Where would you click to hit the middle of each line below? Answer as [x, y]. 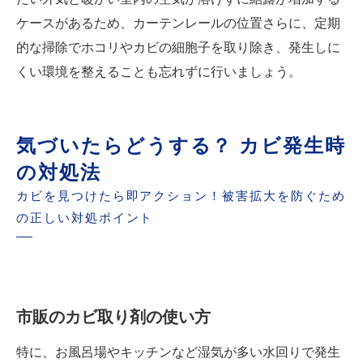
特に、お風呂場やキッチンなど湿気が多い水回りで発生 [178, 352]
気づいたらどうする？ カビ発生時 [181, 146]
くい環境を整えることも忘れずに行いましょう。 [159, 72]
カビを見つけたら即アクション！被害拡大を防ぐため [181, 196]
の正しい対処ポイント [85, 218]
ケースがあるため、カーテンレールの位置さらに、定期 [178, 23]
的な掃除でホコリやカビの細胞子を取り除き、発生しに [178, 48]
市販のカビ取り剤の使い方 [113, 317]
